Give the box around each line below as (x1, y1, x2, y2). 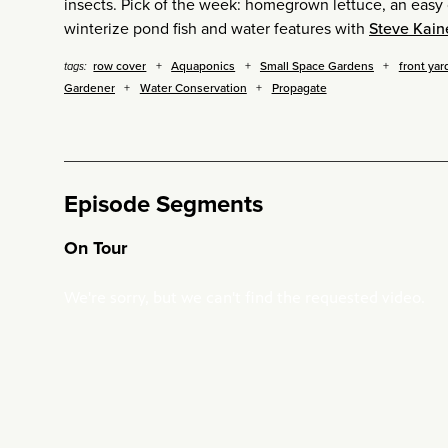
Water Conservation (139, 79, 247, 97)
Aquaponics (171, 57, 236, 75)
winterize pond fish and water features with (64, 17, 369, 40)
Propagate (271, 79, 327, 97)
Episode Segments (64, 186, 263, 222)
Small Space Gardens (259, 57, 374, 75)
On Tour (64, 235, 127, 262)
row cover (93, 57, 147, 75)
